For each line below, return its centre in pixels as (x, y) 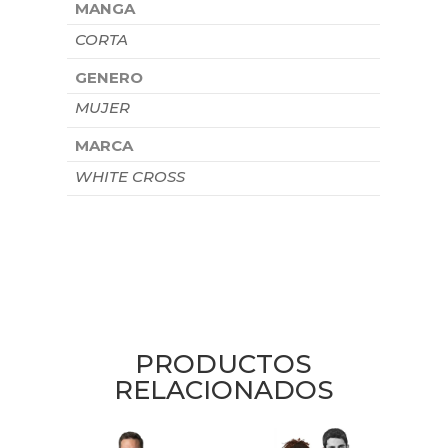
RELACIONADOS (223, 389)
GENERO (108, 77)
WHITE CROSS (129, 176)
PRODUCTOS (224, 363)
